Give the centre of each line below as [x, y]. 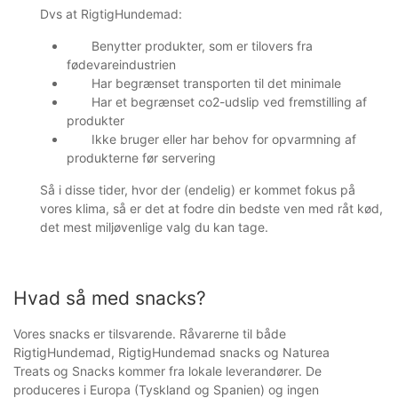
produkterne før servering [141, 158]
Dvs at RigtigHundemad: [111, 14]
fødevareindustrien [121, 65]
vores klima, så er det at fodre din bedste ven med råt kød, [211, 209]
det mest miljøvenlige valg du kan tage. [154, 227]
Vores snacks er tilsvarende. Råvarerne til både [150, 334]
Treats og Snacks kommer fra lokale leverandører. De [167, 371]
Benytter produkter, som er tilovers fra [202, 46]
